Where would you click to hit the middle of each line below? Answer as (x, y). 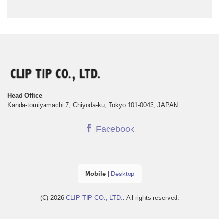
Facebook (114, 129)
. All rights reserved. (151, 197)
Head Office (25, 96)
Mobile (95, 174)
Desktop (122, 174)
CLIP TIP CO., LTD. (94, 197)
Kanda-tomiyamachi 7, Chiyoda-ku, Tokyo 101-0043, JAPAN (93, 105)
